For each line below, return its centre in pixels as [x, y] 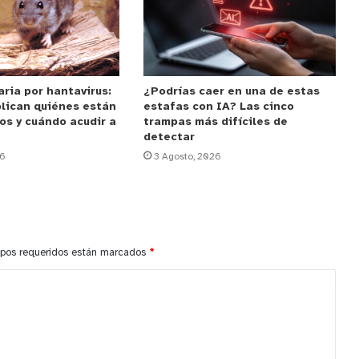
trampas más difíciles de [215, 123]
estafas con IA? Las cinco [218, 107]
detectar [169, 138]
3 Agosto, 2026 [187, 157]
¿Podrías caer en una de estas [231, 92]
